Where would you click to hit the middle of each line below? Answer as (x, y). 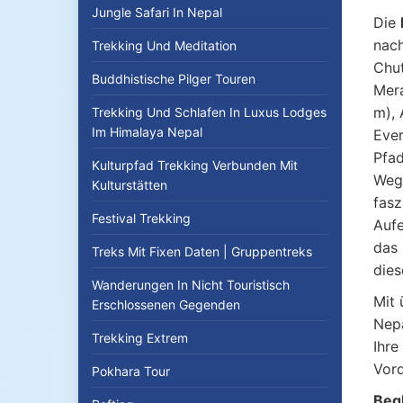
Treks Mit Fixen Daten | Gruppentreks (202, 251)
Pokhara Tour (131, 371)
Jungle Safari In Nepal (157, 12)
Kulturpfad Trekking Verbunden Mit (195, 165)
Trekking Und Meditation (164, 45)
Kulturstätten (130, 185)
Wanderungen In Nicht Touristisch (191, 285)
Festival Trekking (141, 218)
